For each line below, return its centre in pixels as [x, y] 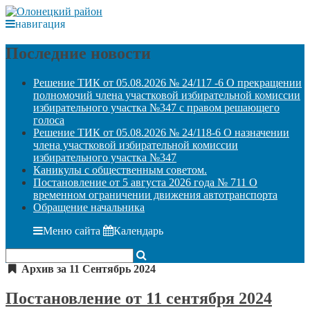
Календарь [138, 230]
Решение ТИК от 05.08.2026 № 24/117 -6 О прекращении [167, 82]
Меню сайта [72, 230]
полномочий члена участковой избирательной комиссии [167, 95]
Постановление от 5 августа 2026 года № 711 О [145, 182]
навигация [40, 24]
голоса [49, 120]
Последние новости [78, 53]
